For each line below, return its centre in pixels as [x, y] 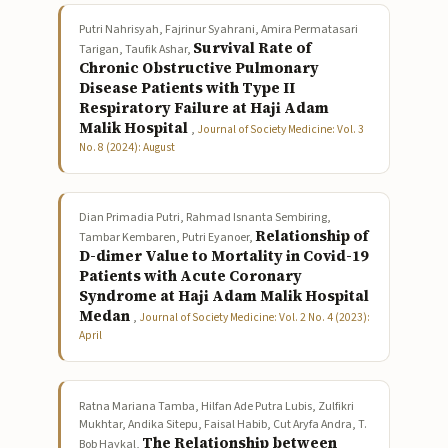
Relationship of [312, 236]
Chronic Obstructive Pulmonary [199, 68]
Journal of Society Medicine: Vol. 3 [281, 130]
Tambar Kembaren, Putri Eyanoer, [167, 238]
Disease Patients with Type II [187, 88]
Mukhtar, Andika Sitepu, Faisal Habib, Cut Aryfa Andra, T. [223, 424]
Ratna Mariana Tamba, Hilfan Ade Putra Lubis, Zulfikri [217, 406]
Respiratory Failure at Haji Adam [204, 108]
